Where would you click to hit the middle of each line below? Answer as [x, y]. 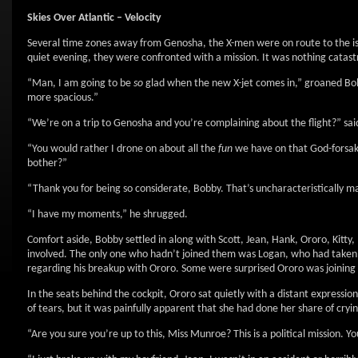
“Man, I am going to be [80, 84]
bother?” [47, 163]
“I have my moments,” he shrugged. [107, 215]
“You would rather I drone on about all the [123, 149]
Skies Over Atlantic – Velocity [94, 18]
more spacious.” [63, 98]
